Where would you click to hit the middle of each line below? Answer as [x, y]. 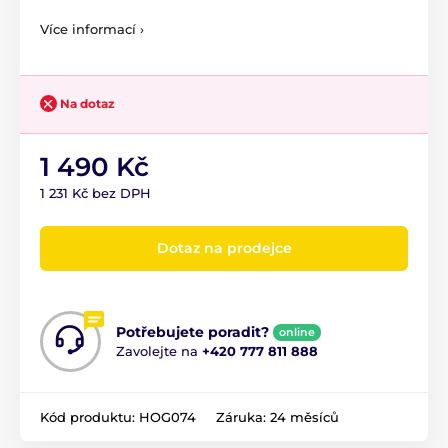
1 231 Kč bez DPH [95, 192]
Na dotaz [87, 103]
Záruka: [243, 416]
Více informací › [92, 28]
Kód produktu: [89, 416]
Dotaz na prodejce [224, 247]
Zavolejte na [159, 350]
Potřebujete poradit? [192, 331]
